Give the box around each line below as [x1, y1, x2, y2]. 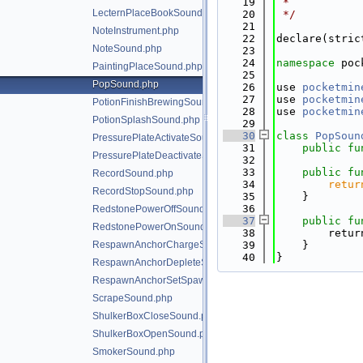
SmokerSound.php [92, 346, 175, 357]
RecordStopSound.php [92, 186, 194, 197]
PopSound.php [92, 79, 159, 90]
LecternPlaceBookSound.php [92, 7, 222, 19]
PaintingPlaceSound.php [92, 61, 203, 72]
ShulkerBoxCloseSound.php [92, 310, 218, 322]
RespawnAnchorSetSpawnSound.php [92, 275, 260, 286]
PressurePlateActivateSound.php [92, 132, 238, 143]
